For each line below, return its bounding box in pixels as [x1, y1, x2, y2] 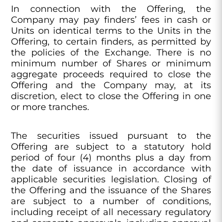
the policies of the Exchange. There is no [11, 47, 211, 58]
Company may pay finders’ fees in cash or [11, 14, 211, 25]
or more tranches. [11, 102, 90, 112]
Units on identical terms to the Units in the [11, 25, 211, 36]
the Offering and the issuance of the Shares [11, 185, 211, 196]
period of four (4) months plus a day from [11, 152, 211, 163]
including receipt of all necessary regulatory [11, 207, 211, 218]
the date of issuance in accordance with [11, 163, 211, 174]
